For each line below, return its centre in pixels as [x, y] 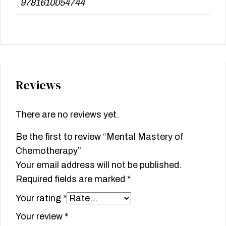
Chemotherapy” [48, 151]
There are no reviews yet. [67, 115]
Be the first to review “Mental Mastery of [100, 137]
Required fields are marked [71, 179]
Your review [40, 217]
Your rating [39, 199]
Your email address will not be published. [99, 165]
